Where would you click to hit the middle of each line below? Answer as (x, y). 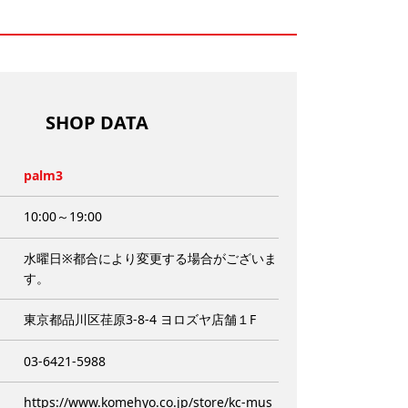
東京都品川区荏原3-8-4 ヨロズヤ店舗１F (140, 320)
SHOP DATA (97, 122)
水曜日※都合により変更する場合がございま (150, 258)
